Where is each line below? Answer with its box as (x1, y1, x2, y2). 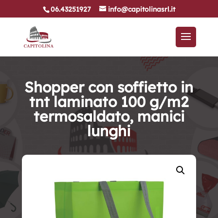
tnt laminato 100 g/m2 (29, 92, 189, 111)
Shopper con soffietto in (24, 78, 194, 96)
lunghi (87, 122, 131, 140)
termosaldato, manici (33, 107, 184, 126)
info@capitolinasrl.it (108, 4, 175, 14)
